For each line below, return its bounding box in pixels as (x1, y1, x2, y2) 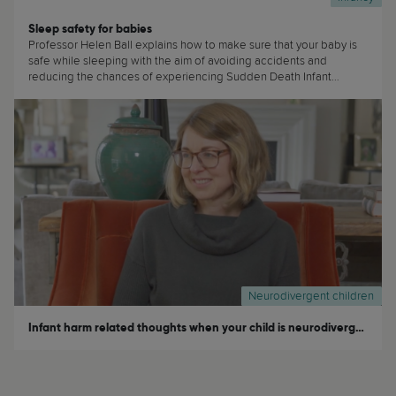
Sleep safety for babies (28, 21, 152, 37)
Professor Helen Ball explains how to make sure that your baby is (28, 38, 357, 52)
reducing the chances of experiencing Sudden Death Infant (28, 70, 331, 84)
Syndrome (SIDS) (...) (28, 86, 129, 100)
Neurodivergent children (248, 289, 375, 303)
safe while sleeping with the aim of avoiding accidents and (28, 54, 327, 68)
